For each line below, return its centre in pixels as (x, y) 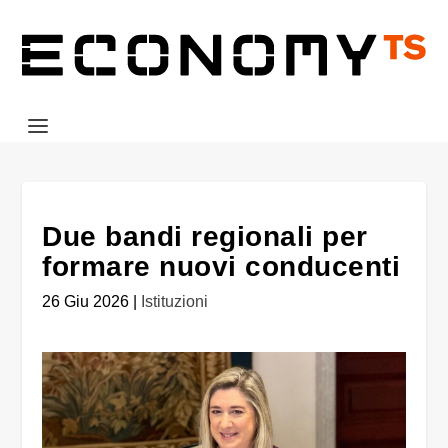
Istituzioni (175, 301)
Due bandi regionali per (205, 236)
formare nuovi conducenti (221, 266)
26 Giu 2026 (86, 301)
